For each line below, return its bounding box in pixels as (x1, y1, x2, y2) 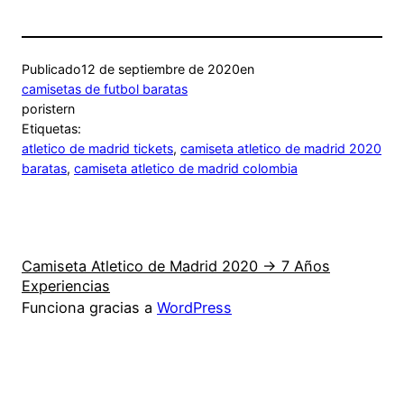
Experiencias (22, 276, 110, 295)
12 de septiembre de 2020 (81, 60, 240, 77)
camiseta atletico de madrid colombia (74, 160, 298, 176)
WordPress (157, 298, 232, 317)
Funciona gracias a (22, 298, 157, 317)
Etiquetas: (22, 120, 81, 136)
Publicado (22, 60, 81, 77)
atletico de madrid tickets (22, 140, 173, 156)
